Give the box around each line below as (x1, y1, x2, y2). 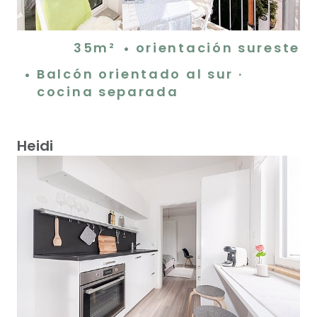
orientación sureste (135, 38, 300, 57)
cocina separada (37, 82, 179, 100)
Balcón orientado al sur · (37, 64, 243, 83)
